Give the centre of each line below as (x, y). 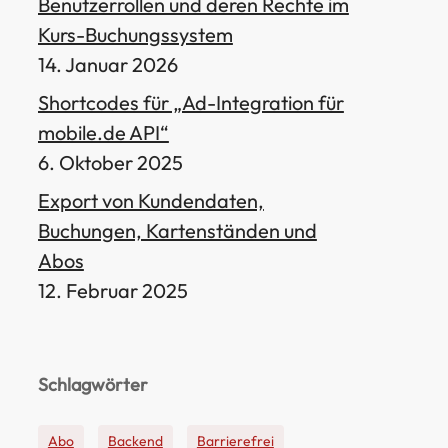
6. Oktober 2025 (110, 162)
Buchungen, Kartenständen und (177, 230)
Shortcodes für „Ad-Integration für (190, 102)
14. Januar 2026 (107, 64)
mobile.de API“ (103, 132)
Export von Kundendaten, (150, 200)
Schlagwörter (92, 384)
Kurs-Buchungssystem (135, 34)
